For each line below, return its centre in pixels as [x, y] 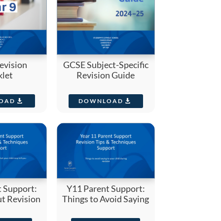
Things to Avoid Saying [106, 199]
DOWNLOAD [101, 101]
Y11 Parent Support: [106, 188]
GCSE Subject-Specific [106, 65]
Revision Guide [106, 75]
